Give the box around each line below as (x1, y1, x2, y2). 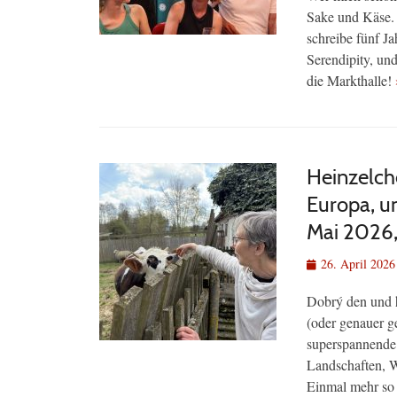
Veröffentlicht (306, 254, 374, 272)
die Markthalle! (307, 71, 395, 90)
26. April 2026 (321, 255, 395, 273)
